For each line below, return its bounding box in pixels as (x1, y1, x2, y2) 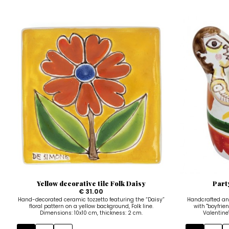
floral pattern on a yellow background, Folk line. (29, 202, 153, 210)
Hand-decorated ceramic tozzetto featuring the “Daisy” (17, 195, 165, 203)
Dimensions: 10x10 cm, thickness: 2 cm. (39, 209, 143, 217)
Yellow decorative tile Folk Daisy (36, 178, 146, 188)
